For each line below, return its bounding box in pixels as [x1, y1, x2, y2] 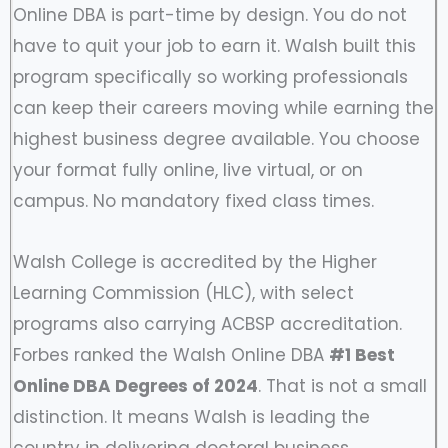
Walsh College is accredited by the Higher [13, 249, 377, 274]
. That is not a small [258, 373, 427, 398]
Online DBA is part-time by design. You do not [13, 2, 407, 27]
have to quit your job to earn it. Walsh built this [13, 33, 416, 58]
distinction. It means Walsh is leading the [13, 404, 370, 429]
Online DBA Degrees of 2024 [13, 373, 258, 398]
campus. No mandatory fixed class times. [13, 188, 374, 213]
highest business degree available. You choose [13, 126, 420, 151]
